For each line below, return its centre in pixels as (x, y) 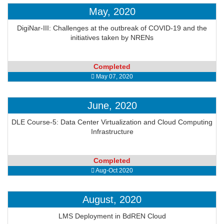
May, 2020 (112, 11)
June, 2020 (112, 105)
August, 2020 (112, 199)
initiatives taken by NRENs (112, 37)
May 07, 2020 (114, 76)
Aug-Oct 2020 (114, 170)
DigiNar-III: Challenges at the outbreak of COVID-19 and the (112, 28)
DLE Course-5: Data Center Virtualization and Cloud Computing (112, 122)
